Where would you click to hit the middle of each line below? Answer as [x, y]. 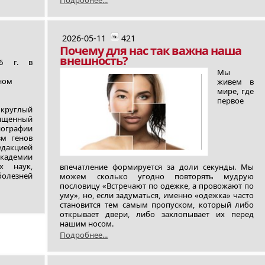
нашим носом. [87, 224]
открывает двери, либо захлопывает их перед [157, 214]
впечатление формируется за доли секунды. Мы [157, 167]
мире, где [236, 91]
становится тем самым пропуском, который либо [157, 205]
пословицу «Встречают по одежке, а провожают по [157, 186]
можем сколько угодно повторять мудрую [157, 176]
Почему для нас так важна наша [151, 51]
